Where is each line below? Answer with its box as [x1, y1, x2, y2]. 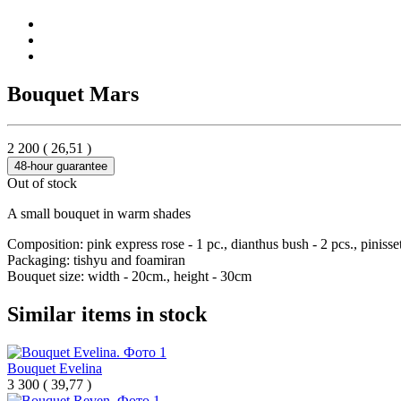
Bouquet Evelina [7, 360, 102, 376]
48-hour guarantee [14, 158, 107, 173]
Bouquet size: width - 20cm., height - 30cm [7, 268, 252, 284]
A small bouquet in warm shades [7, 205, 191, 221]
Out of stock [7, 175, 77, 191]
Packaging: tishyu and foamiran [7, 252, 185, 268]
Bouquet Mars [7, 81, 139, 106]
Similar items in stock [7, 302, 207, 326]
